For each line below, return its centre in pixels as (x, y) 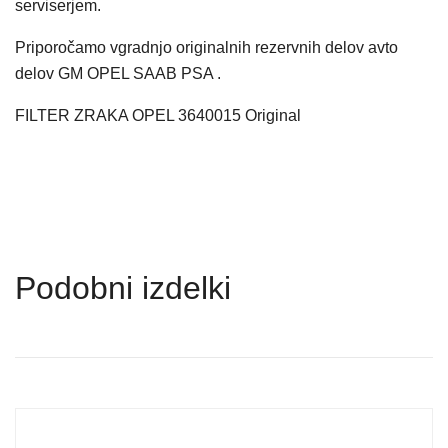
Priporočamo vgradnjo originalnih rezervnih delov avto (206, 47)
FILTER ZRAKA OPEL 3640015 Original (158, 115)
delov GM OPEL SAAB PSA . (118, 73)
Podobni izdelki (123, 288)
